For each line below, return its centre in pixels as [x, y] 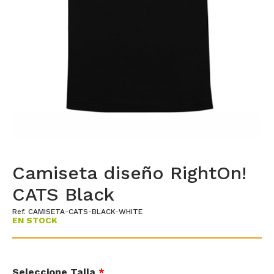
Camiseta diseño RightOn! [129, 172]
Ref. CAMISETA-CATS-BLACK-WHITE [77, 211]
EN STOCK [35, 220]
